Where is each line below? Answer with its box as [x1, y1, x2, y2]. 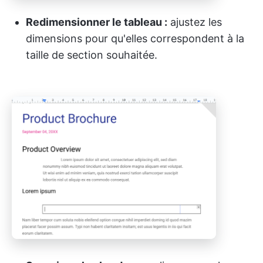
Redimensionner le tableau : [26, 15, 167, 28]
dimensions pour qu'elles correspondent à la [26, 32, 244, 45]
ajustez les [167, 15, 222, 28]
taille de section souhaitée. [26, 48, 157, 61]
